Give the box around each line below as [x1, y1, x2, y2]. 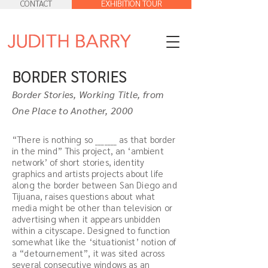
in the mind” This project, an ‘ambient [12, 145, 164, 156]
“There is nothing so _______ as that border [12, 133, 176, 145]
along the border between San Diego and [12, 179, 177, 190]
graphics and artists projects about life [12, 167, 163, 179]
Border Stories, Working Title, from [12, 88, 164, 100]
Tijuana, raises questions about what [12, 190, 156, 202]
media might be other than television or [12, 202, 172, 213]
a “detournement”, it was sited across [12, 247, 165, 258]
